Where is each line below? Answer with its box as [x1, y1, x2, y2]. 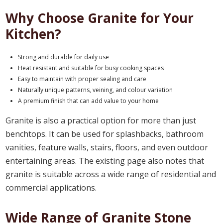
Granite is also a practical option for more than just [5, 114, 197, 126]
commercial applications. [5, 182, 97, 193]
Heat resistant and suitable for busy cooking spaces [18, 63, 164, 72]
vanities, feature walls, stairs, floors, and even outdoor [5, 141, 209, 153]
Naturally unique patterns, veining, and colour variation [18, 85, 173, 94]
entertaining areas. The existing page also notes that [5, 155, 205, 166]
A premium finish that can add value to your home [18, 96, 159, 105]
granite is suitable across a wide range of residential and [5, 168, 217, 180]
